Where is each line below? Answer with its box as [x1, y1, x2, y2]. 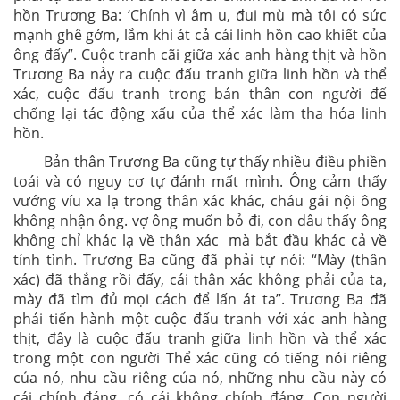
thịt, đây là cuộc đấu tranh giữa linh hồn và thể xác [13, 329, 387, 348]
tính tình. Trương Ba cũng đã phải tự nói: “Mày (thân [13, 250, 387, 270]
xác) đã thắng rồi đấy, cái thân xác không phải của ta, [13, 270, 387, 289]
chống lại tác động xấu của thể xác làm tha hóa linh [13, 104, 387, 123]
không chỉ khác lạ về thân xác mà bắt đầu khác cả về [13, 230, 387, 250]
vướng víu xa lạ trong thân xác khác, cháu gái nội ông [13, 191, 387, 211]
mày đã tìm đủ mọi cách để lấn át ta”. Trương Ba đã [13, 289, 387, 309]
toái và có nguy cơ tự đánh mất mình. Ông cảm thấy [13, 171, 387, 191]
